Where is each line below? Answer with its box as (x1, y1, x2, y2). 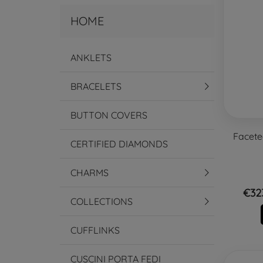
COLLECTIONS (70, 195, 133, 208)
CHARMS (70, 167, 109, 179)
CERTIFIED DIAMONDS (70, 138, 168, 150)
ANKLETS (70, 52, 112, 64)
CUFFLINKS (70, 224, 120, 237)
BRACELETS (70, 80, 122, 93)
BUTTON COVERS (70, 109, 147, 122)
